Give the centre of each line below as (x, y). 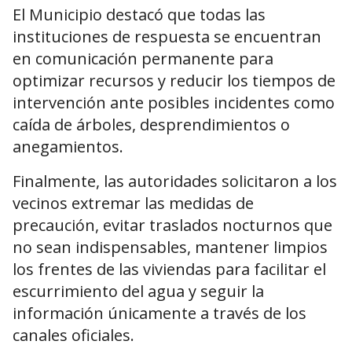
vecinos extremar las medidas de (133, 203)
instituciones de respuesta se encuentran (167, 37)
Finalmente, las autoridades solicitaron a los (175, 181)
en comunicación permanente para (143, 59)
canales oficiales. (73, 335)
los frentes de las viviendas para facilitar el (169, 269)
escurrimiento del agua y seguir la (138, 291)
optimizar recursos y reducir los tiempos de (174, 81)
